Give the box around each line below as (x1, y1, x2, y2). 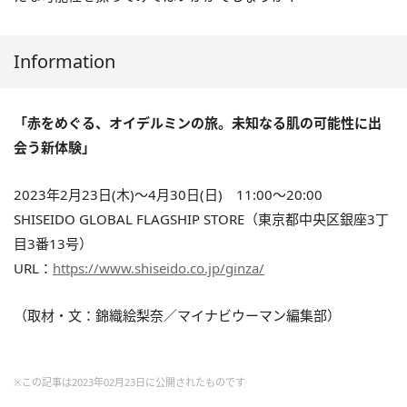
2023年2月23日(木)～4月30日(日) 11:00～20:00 (14, 184, 323, 203)
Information (14, 48, 115, 74)
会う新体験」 (14, 137, 95, 156)
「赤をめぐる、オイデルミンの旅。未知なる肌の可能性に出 (14, 113, 382, 132)
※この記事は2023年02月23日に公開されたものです (14, 374, 245, 389)
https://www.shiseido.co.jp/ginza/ (53, 258, 264, 277)
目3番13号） (14, 233, 93, 253)
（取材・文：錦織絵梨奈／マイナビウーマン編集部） (14, 305, 341, 324)
